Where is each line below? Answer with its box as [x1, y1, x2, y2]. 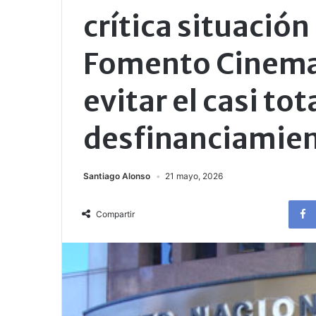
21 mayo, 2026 [165, 171, 223, 181]
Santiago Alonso [83, 171, 150, 181]
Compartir [96, 209, 135, 219]
